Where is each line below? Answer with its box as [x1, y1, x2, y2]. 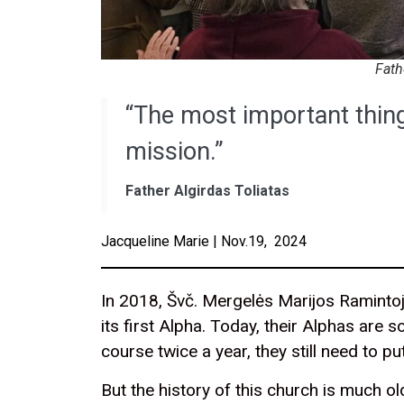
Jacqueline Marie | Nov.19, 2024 [101, 232, 307, 250]
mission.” [125, 136, 224, 166]
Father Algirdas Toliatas [125, 181, 289, 199]
